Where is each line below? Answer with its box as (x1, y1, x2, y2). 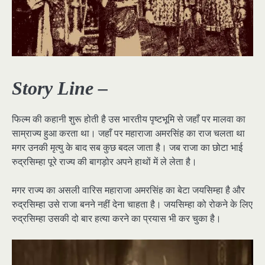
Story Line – (12, 77, 112, 99)
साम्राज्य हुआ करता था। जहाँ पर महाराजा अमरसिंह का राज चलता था (12, 127, 245, 139)
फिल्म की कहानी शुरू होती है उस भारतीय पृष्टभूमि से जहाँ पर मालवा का (12, 112, 245, 125)
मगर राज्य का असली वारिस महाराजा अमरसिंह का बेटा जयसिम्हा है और (12, 183, 245, 196)
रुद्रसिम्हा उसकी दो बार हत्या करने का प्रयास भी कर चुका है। (12, 212, 221, 225)
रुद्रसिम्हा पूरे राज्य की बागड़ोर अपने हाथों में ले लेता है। (12, 155, 197, 167)
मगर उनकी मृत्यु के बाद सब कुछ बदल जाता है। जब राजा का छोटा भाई (12, 141, 243, 153)
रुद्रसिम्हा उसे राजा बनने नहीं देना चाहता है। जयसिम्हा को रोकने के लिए (12, 198, 253, 211)
